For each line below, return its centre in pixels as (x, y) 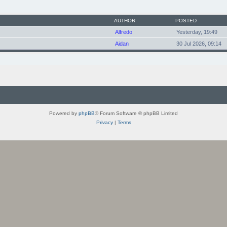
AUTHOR (125, 20)
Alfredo (124, 32)
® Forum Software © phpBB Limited (136, 113)
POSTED (186, 20)
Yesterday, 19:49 (197, 32)
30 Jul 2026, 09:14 (199, 43)
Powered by (64, 113)
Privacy (104, 122)
